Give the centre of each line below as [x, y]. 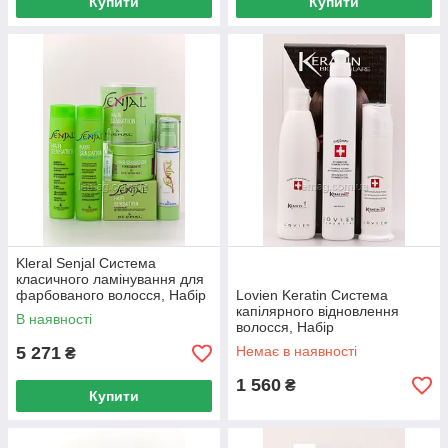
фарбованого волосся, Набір [111, 295]
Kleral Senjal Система [86, 263]
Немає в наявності [296, 351]
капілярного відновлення [317, 311]
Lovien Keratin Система [312, 295]
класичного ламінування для [110, 279]
